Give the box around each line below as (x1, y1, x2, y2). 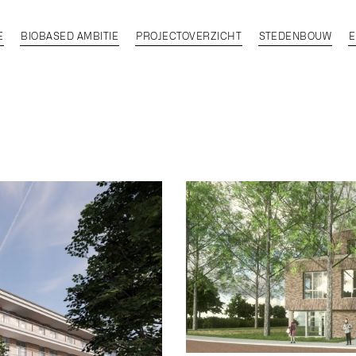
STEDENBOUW (259, 32, 332, 41)
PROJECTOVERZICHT (136, 32, 242, 41)
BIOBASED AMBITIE (21, 32, 119, 41)
